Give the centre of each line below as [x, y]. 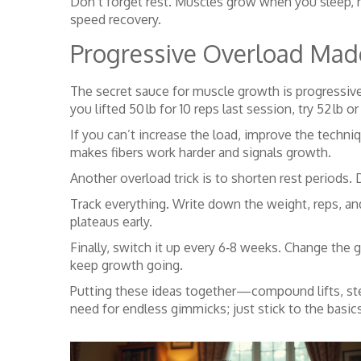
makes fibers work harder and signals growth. [201, 152]
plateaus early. [111, 222]
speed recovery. [116, 19]
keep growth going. [127, 265]
